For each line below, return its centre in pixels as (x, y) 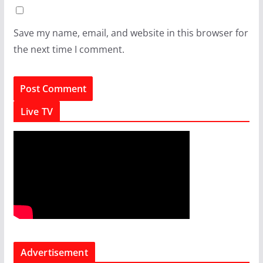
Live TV (36, 111)
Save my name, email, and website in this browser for (131, 33)
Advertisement (54, 252)
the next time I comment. (69, 49)
